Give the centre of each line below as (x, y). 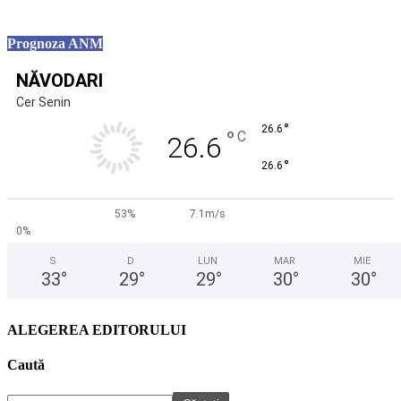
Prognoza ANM (55, 44)
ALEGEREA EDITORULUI (97, 329)
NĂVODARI (60, 81)
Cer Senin (43, 102)
